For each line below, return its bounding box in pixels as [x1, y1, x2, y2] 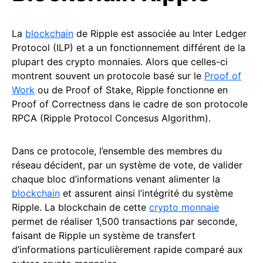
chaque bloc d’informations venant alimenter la [12, 173, 220, 185]
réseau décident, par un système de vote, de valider [12, 159, 242, 171]
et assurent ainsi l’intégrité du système [60, 187, 233, 199]
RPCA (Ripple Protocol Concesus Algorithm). [12, 112, 211, 124]
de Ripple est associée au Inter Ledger [73, 28, 247, 39]
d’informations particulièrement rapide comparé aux [12, 244, 243, 255]
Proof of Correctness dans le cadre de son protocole [12, 98, 248, 110]
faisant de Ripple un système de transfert [12, 230, 195, 241]
